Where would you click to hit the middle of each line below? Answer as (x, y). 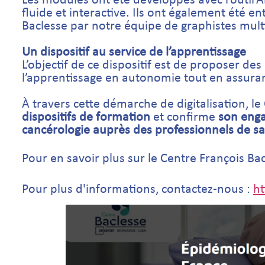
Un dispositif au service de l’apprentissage (134, 52)
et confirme (184, 117)
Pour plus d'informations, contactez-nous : (137, 190)
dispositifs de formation (87, 117)
